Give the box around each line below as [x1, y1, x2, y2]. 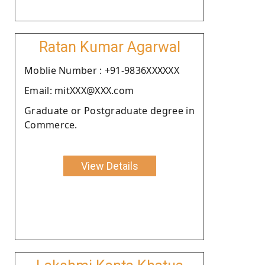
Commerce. [24, 118, 77, 131]
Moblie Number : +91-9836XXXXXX [24, 63, 179, 77]
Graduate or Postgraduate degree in [24, 104, 195, 117]
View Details [80, 159, 138, 172]
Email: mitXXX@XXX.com [24, 83, 134, 97]
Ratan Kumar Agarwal [38, 38, 180, 56]
